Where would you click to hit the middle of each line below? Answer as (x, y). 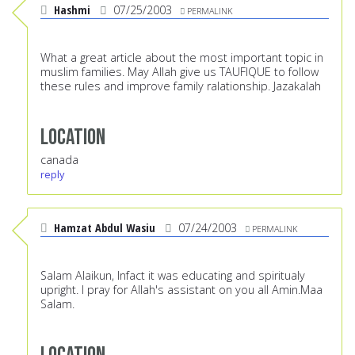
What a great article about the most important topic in (182, 58)
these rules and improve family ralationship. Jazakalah (181, 86)
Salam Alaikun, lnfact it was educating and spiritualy (173, 276)
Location (73, 138)
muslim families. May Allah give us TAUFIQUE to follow (179, 72)
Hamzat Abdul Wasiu (105, 228)
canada (59, 160)
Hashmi (72, 10)
